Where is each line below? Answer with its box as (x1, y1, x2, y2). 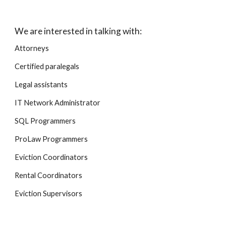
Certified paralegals (15, 62, 80, 71)
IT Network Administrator (15, 98, 101, 107)
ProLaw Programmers (15, 135, 88, 143)
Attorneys (15, 44, 49, 52)
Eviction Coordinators (15, 153, 88, 161)
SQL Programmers (15, 117, 76, 125)
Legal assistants (15, 80, 68, 89)
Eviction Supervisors (15, 189, 83, 198)
